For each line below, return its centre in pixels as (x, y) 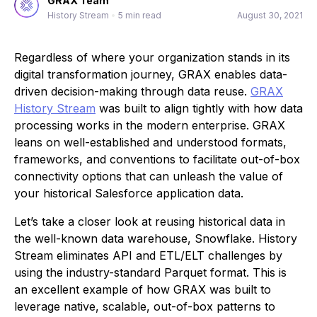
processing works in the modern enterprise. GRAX (150, 125)
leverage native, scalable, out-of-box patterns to (145, 306)
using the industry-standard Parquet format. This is (150, 272)
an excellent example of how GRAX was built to (143, 289)
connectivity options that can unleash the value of (149, 176)
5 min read (140, 15)
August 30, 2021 (270, 15)
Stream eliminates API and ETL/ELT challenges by (148, 255)
